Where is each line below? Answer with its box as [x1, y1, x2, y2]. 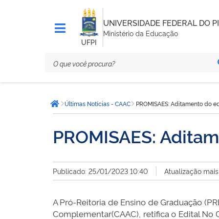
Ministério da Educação [103, 28, 178, 38]
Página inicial [54, 103, 107, 114]
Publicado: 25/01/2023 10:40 [53, 166, 148, 175]
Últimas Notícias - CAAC [65, 100, 131, 108]
